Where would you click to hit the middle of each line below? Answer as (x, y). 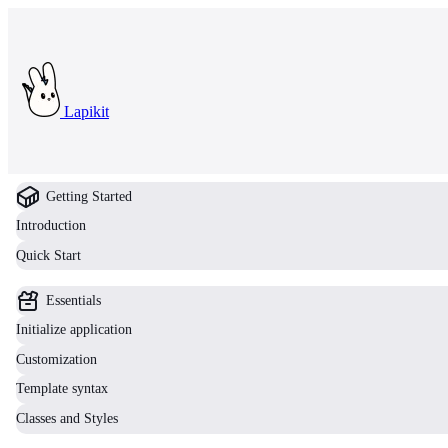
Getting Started (89, 196)
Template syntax (62, 389)
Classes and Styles (67, 418)
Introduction (51, 226)
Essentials (73, 301)
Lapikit (86, 111)
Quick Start (48, 255)
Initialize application (74, 330)
